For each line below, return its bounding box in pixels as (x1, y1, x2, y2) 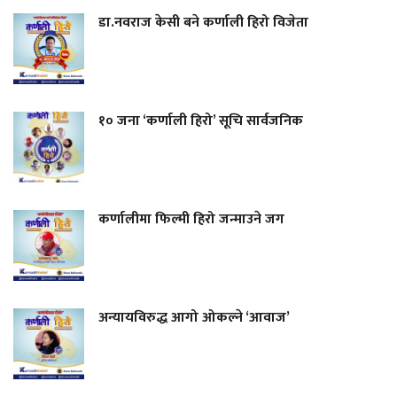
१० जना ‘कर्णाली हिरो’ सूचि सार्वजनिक (98, 108, 303, 133)
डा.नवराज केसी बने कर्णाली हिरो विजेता (98, 10, 308, 35)
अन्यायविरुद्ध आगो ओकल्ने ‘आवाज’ (98, 305, 293, 330)
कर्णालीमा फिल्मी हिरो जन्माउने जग (98, 206, 284, 231)
